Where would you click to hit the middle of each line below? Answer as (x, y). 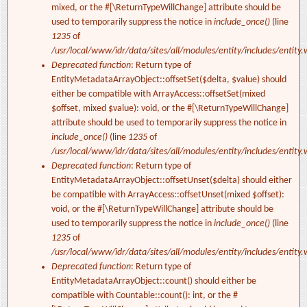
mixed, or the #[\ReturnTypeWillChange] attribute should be (166, 8)
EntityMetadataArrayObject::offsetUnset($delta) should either (172, 181)
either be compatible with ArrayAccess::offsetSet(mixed (158, 95)
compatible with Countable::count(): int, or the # (145, 296)
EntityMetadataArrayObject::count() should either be (154, 282)
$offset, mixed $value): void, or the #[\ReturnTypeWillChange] (170, 109)
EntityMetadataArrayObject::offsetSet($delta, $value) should (169, 80)
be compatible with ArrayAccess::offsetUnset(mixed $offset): (168, 195)
